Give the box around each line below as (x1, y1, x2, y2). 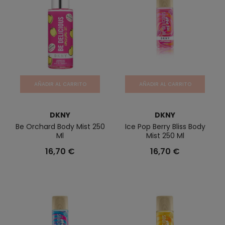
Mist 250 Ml (146, 131, 184, 141)
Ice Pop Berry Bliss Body (125, 122, 205, 132)
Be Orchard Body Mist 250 (15, 122, 105, 132)
